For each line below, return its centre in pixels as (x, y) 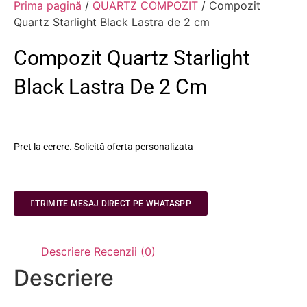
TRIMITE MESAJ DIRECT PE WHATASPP (113, 203)
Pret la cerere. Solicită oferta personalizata (103, 146)
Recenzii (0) (125, 251)
